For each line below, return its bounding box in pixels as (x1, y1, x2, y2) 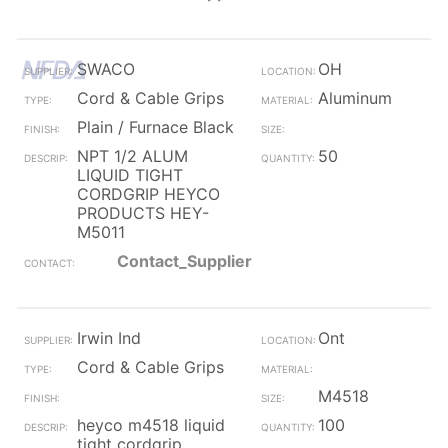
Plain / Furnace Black (77, 117, 234, 137)
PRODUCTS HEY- (77, 203, 209, 223)
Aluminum (317, 88, 392, 108)
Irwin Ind (77, 328, 141, 348)
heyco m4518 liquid (77, 415, 225, 435)
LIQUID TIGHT (77, 165, 183, 185)
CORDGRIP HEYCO (77, 184, 220, 204)
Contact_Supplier (117, 251, 252, 271)
